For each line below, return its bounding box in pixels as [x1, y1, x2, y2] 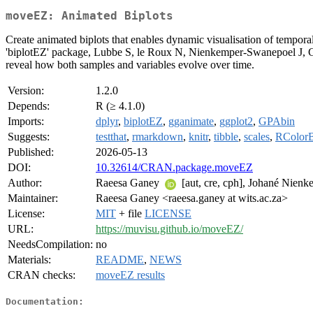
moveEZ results [96, 269, 165, 282]
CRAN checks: [8, 269, 75, 282]
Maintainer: [8, 192, 58, 205]
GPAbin [259, 115, 295, 128]
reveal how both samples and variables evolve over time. [6, 59, 254, 71]
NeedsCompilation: [8, 238, 93, 251]
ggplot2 [219, 115, 253, 128]
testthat [96, 131, 126, 143]
